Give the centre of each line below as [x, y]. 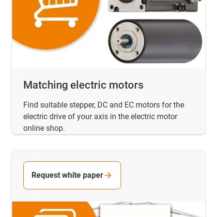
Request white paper [67, 175]
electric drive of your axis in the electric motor [100, 116]
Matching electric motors [83, 85]
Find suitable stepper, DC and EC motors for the [104, 105]
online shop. [44, 128]
